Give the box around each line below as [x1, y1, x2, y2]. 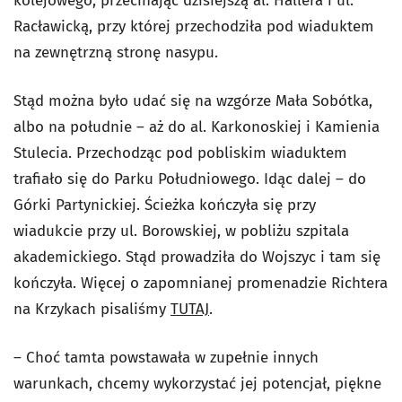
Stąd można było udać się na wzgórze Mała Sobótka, [13, 92, 372, 111]
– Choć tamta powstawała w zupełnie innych [13, 348, 319, 368]
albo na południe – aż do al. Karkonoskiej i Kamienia [13, 118, 380, 137]
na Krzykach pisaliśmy [13, 300, 170, 319]
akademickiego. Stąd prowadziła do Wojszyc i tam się [13, 248, 380, 267]
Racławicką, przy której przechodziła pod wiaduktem [13, 17, 374, 37]
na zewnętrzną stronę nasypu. [13, 43, 218, 63]
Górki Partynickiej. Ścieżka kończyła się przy [13, 196, 316, 215]
